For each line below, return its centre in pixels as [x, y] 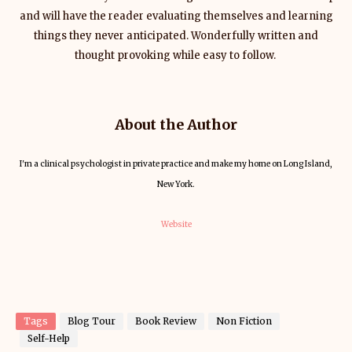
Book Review [166, 321]
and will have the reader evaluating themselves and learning [176, 16]
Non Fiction [244, 321]
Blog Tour [92, 321]
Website [176, 224]
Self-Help [49, 338]
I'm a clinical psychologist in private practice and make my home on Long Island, [176, 163]
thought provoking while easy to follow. [176, 55]
